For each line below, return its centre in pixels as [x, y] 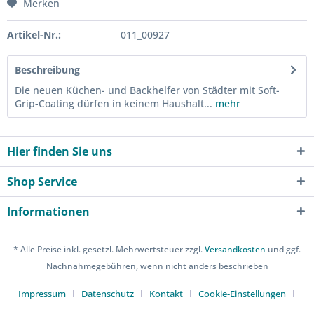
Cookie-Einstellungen [242, 294]
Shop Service [42, 182]
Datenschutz [107, 294]
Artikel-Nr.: [34, 35]
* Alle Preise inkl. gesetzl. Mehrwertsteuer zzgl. [109, 250]
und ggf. [283, 250]
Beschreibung [47, 70]
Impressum [42, 294]
